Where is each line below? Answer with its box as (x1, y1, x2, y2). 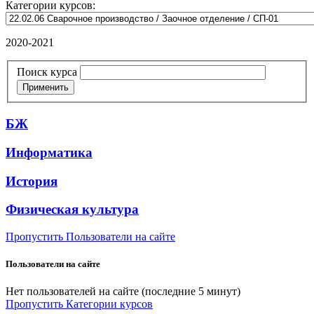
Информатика (6, 144, 93, 160)
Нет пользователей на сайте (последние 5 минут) (6, 285, 240, 298)
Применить (22, 82, 69, 93)
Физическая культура (6, 202, 139, 217)
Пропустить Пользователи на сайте (6, 231, 175, 243)
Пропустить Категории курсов (6, 298, 153, 310)
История (6, 173, 57, 189)
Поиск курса (17, 66, 77, 78)
